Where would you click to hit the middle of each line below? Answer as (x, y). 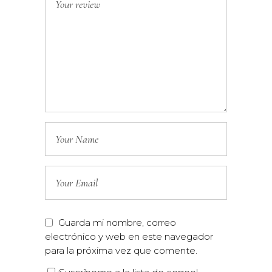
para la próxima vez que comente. (121, 250)
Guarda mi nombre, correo (117, 223)
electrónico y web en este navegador (129, 236)
